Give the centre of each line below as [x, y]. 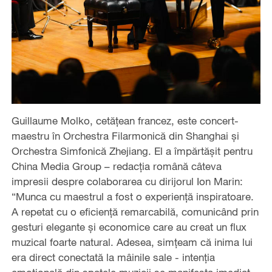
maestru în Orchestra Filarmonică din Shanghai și [125, 136]
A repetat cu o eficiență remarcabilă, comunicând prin [135, 212]
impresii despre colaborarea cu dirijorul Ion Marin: [127, 182]
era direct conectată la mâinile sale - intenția [113, 257]
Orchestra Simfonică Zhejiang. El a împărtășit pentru [132, 151]
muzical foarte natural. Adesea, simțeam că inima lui [132, 242]
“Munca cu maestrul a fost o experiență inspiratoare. [132, 197]
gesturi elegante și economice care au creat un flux [129, 227]
